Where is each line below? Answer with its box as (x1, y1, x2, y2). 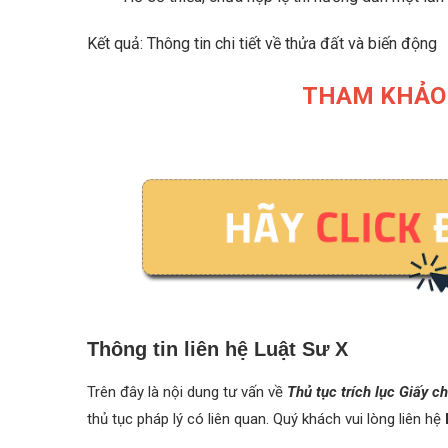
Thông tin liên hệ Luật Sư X (87, 337, 348, 360)
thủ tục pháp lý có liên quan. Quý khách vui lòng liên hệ (87, 409, 445, 428)
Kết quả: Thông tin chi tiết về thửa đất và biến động (87, 34, 437, 53)
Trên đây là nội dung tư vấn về (87, 382, 287, 401)
